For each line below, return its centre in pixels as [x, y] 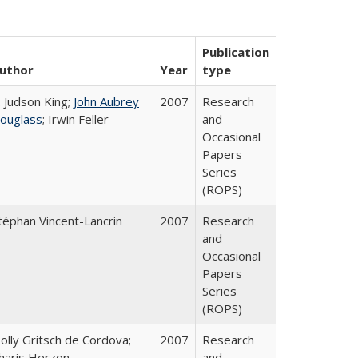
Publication [236, 52]
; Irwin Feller [76, 119]
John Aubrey [106, 101]
